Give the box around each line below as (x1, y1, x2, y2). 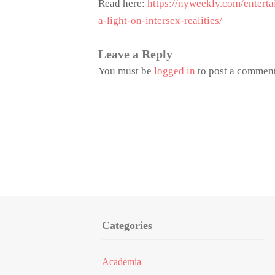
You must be (98, 65, 154, 77)
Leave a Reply (98, 47, 172, 61)
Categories (101, 219, 152, 231)
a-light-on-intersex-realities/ (98, 15, 222, 27)
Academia (101, 257, 141, 267)
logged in (154, 65, 195, 77)
